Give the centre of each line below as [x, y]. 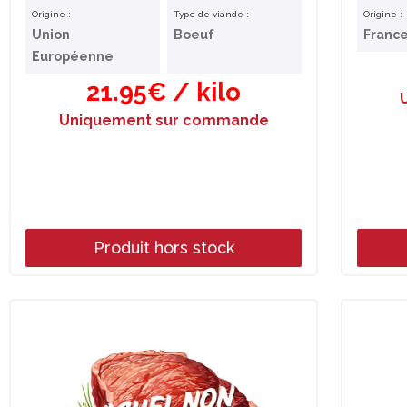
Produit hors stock [164, 248]
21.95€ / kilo [164, 92]
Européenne [73, 56]
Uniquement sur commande [164, 120]
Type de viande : [211, 14]
